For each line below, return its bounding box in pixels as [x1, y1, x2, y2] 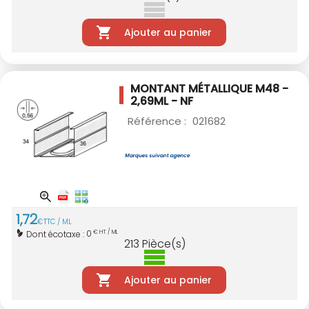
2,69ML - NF [130, 93, 193, 110]
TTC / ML [43, 217, 72, 228]
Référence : [128, 114, 189, 129]
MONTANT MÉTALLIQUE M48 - [130, 81, 288, 97]
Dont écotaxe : [26, 228, 86, 240]
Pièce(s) [141, 235, 186, 252]
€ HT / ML [92, 228, 118, 237]
